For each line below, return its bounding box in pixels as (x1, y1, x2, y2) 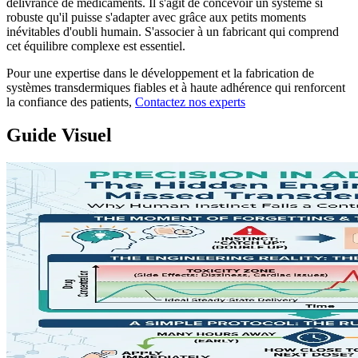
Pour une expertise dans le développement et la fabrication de (6, 66, 314, 80)
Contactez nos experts (135, 94, 245, 109)
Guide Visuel (6, 125, 112, 146)
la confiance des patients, (6, 94, 135, 109)
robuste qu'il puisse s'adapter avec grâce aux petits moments (6, 10, 306, 24)
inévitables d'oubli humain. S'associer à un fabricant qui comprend (6, 24, 339, 38)
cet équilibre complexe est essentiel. (6, 38, 185, 53)
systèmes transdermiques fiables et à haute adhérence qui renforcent (6, 80, 345, 94)
